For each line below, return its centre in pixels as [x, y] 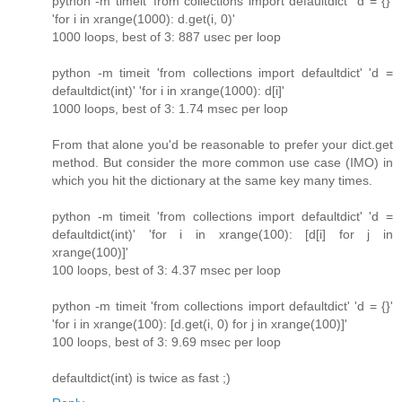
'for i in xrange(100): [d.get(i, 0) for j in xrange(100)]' [200, 324]
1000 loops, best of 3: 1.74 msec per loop [170, 109]
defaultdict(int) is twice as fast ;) [141, 378]
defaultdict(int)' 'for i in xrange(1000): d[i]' [168, 91]
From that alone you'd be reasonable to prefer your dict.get [223, 145]
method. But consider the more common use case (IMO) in [223, 163]
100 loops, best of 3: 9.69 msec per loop [166, 342]
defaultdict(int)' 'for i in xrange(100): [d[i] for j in [223, 235]
